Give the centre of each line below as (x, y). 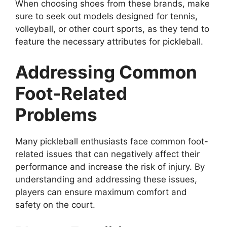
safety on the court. (55, 204)
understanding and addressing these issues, (106, 179)
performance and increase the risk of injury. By (110, 166)
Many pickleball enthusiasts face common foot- (112, 141)
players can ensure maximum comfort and (101, 192)
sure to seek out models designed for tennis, (106, 16)
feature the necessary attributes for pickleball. (109, 42)
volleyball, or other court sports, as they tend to (112, 29)
